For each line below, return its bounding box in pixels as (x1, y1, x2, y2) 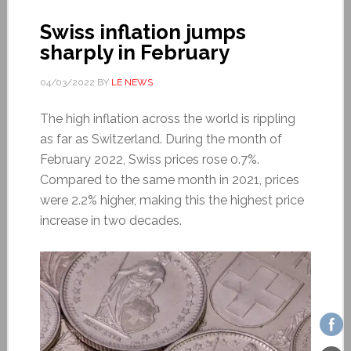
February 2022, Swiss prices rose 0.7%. (39, 151, 259, 167)
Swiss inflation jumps (39, 20, 246, 44)
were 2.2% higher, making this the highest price (39, 192, 304, 208)
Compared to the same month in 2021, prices (39, 172, 299, 187)
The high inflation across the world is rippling (39, 110, 295, 126)
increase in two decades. (39, 212, 182, 228)
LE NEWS (110, 76, 153, 88)
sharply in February (39, 40, 230, 64)
